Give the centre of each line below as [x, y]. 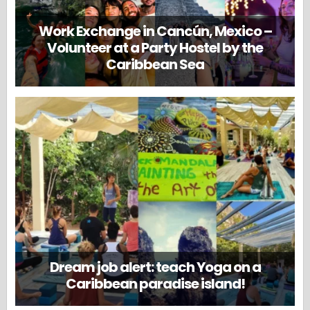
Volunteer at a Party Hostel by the [155, 48]
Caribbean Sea [155, 65]
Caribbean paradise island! [155, 284]
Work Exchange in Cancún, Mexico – [155, 31]
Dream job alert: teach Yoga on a [155, 267]
